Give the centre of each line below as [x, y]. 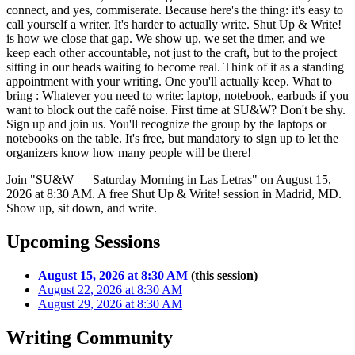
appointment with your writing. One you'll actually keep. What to [169, 81]
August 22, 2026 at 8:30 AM [110, 289]
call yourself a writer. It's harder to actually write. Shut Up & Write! [174, 24]
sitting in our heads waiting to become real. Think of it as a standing [175, 67]
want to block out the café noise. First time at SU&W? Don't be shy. [176, 109]
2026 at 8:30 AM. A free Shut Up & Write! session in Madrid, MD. [174, 193]
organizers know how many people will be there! [129, 152]
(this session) [223, 275]
